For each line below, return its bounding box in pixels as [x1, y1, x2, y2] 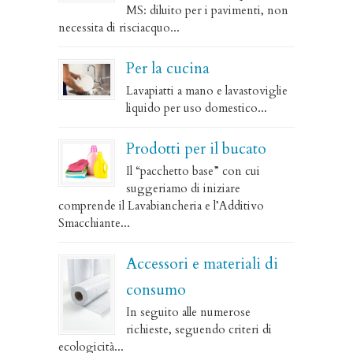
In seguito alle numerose [126, 304, 251, 320]
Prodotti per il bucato [126, 139, 266, 159]
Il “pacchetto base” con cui [126, 163, 260, 179]
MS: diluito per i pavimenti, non [126, 2, 288, 18]
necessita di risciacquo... [58, 20, 180, 35]
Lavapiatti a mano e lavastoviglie [126, 83, 288, 98]
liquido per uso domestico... [126, 100, 267, 116]
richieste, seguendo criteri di [126, 321, 272, 337]
